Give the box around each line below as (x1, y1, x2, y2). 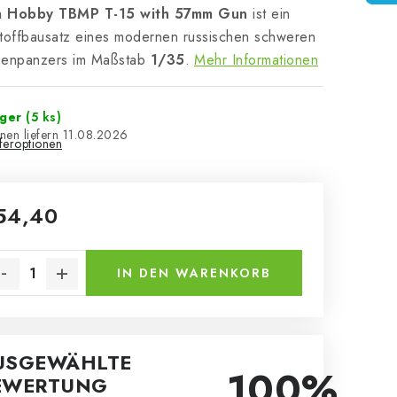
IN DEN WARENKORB (117, 264, 271, 282)
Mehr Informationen (194, 50, 318, 70)
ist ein (247, 4, 291, 24)
